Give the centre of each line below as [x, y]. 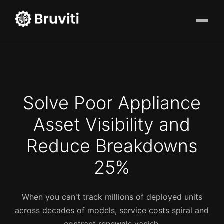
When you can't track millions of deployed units [112, 197]
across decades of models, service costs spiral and [112, 211]
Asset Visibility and [112, 125]
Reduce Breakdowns [112, 146]
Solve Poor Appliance [112, 103]
